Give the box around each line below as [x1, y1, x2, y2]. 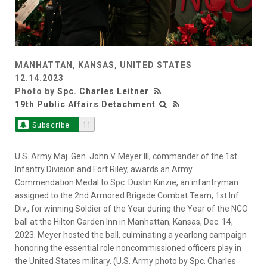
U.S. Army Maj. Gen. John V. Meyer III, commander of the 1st [15, 151, 237, 162]
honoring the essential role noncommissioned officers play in [15, 243, 241, 253]
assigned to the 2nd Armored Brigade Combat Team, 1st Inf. [15, 191, 241, 201]
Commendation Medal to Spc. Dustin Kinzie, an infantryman [15, 178, 238, 188]
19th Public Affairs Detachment [15, 100, 156, 110]
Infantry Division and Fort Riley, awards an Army [15, 164, 193, 175]
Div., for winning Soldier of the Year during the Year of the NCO [15, 204, 248, 214]
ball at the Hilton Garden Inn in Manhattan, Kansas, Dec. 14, [15, 217, 233, 227]
